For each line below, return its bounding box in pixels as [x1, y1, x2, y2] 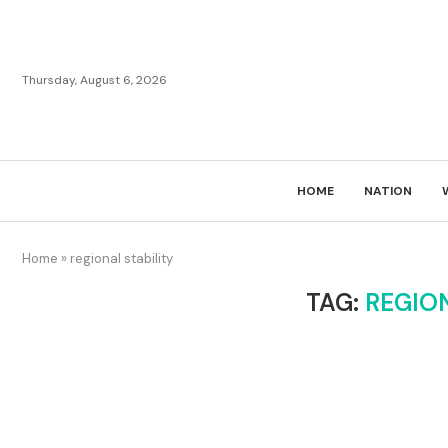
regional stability [70, 250, 173, 267]
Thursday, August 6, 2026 [22, 72, 167, 88]
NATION [364, 183, 412, 199]
